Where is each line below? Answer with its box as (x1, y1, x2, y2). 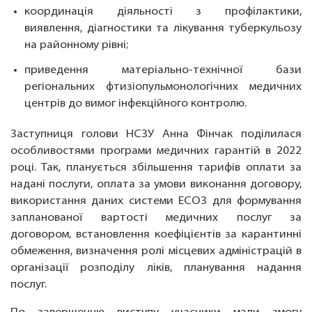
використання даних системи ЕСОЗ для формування (10, 196, 302, 207)
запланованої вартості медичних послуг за (10, 212, 302, 224)
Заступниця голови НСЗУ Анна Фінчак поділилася (10, 129, 302, 140)
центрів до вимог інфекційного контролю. (24, 98, 247, 109)
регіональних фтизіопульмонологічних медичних (24, 81, 302, 93)
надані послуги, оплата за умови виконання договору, (10, 179, 302, 190)
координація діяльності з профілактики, (24, 6, 302, 17)
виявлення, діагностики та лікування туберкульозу (24, 23, 302, 34)
